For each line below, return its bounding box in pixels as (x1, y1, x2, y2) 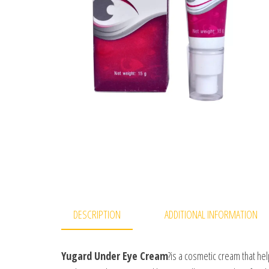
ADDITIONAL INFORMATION (165, 207, 258, 222)
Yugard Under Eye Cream (61, 248, 168, 263)
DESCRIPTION (73, 207, 121, 222)
